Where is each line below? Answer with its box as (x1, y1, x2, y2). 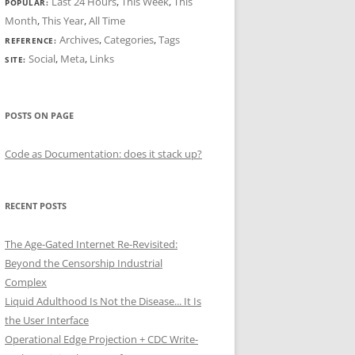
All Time (89, 13, 125, 28)
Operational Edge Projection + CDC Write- (5, 332, 198, 346)
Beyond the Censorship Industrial (5, 256, 162, 270)
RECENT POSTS (5, 200, 67, 212)
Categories (103, 32, 154, 47)
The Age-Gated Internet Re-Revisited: (5, 237, 177, 251)
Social (29, 52, 55, 66)
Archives (59, 32, 99, 47)
